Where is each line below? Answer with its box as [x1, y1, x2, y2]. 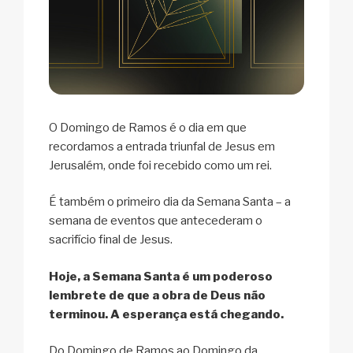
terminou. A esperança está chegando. [49, 307, 284, 321]
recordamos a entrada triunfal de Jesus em [49, 139, 275, 154]
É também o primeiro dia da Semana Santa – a [49, 195, 291, 210]
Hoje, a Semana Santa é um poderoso [49, 269, 273, 284]
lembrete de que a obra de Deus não [49, 288, 266, 303]
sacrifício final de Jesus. [49, 232, 173, 247]
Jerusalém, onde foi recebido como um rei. [49, 158, 272, 173]
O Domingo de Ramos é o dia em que [49, 120, 247, 135]
